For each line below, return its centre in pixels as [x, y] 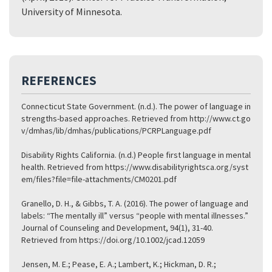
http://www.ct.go [220, 118]
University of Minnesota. [72, 11]
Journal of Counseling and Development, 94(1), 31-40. [117, 227]
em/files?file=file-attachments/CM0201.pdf [99, 179]
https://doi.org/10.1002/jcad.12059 [142, 240]
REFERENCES [59, 80]
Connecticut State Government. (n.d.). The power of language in [136, 106]
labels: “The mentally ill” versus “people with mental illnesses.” [135, 215]
